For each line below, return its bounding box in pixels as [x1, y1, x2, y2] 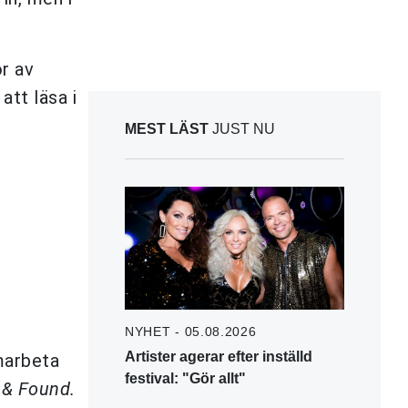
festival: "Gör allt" [125, 370, 246, 386]
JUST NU [209, 120, 275, 137]
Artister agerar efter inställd [125, 348, 312, 364]
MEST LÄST [125, 120, 209, 137]
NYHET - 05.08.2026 [125, 323, 257, 339]
